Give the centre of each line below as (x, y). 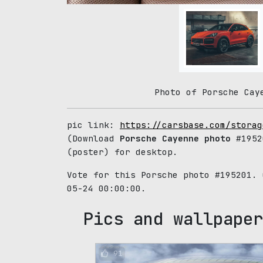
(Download (93, 138)
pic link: (93, 125)
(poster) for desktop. (122, 152)
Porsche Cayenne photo (175, 138)
